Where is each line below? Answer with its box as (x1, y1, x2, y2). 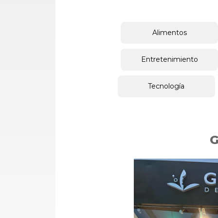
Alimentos (152, 28, 187, 37)
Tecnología (148, 82, 184, 91)
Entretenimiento (141, 55, 198, 64)
